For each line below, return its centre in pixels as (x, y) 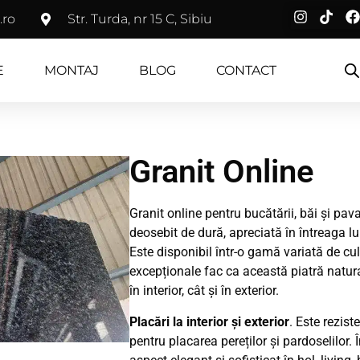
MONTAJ (72, 70)
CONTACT (246, 70)
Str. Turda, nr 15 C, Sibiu (140, 19)
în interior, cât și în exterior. (204, 291)
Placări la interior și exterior (209, 321)
